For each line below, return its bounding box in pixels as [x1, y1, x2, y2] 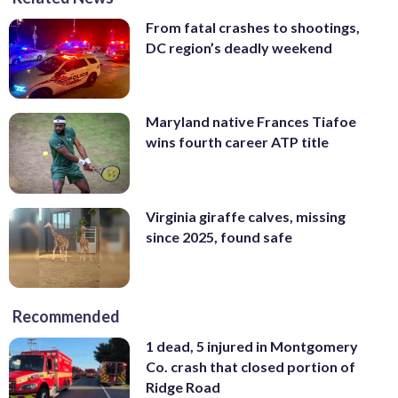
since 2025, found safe [146, 227, 292, 245]
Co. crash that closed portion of [146, 358, 355, 376]
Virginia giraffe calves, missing [146, 207, 346, 225]
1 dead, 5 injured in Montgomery [146, 338, 358, 355]
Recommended [12, 306, 120, 327]
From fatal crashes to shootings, [146, 18, 360, 36]
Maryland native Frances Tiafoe [146, 113, 356, 131]
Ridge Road [146, 378, 220, 396]
